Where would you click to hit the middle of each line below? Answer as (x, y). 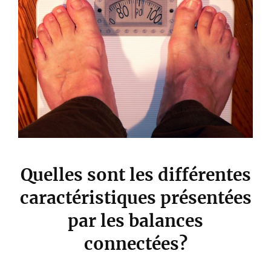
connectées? (135, 244)
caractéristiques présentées (135, 198)
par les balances (135, 221)
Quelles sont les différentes (135, 175)
